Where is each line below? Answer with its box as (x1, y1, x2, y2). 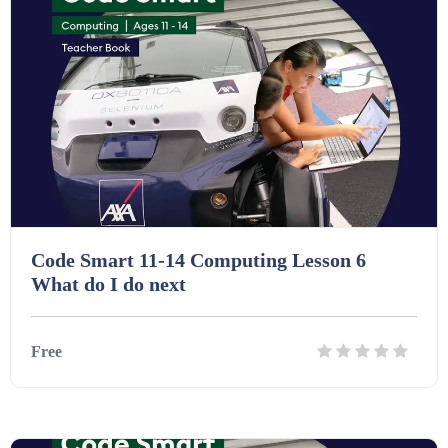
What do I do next (31, 273, 186, 295)
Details (156, 416, 200, 432)
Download (244, 416, 310, 432)
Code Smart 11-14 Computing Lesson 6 (31, 249, 366, 271)
